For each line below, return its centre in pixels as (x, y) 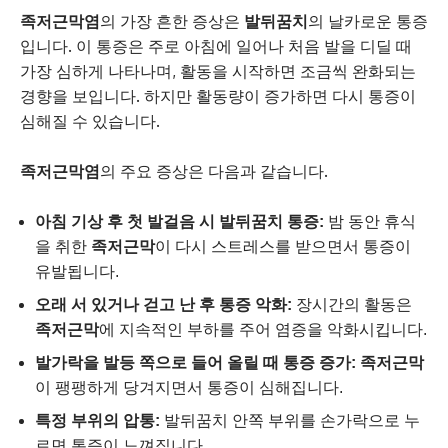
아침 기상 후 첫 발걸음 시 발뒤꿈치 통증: (179, 221)
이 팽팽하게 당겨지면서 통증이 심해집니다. (189, 387)
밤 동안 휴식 (370, 221)
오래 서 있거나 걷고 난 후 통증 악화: (163, 304)
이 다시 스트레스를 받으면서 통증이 (283, 246)
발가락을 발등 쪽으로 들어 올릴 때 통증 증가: (195, 362)
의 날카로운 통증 (368, 20)
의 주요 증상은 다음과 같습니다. (214, 170)
